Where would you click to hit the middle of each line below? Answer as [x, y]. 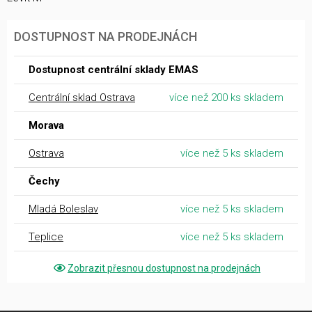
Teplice [46, 236]
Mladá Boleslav [63, 209]
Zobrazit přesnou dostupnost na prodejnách [164, 268]
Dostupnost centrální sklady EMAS [114, 69]
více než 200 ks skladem [226, 97]
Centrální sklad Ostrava [82, 97]
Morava [46, 125]
